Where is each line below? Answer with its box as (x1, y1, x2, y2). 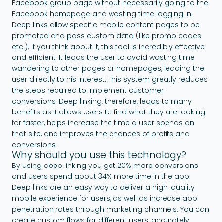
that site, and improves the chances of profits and (12, 128, 190, 139)
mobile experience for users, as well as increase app (12, 193, 197, 203)
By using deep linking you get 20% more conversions (12, 160, 198, 170)
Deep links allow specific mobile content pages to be (12, 19, 200, 30)
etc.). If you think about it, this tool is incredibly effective (12, 41, 205, 52)
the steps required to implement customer (12, 85, 164, 95)
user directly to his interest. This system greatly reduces (12, 74, 208, 84)
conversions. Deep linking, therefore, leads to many (12, 96, 192, 106)
